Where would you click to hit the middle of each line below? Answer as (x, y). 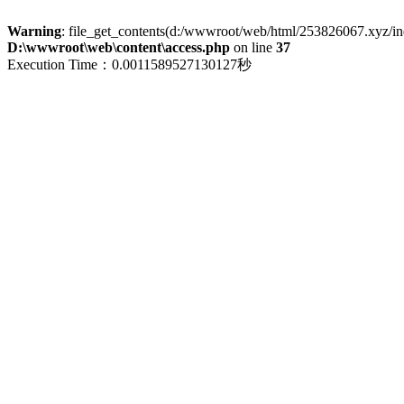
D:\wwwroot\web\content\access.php (119, 47)
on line (253, 47)
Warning (34, 31)
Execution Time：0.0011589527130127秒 (129, 64)
